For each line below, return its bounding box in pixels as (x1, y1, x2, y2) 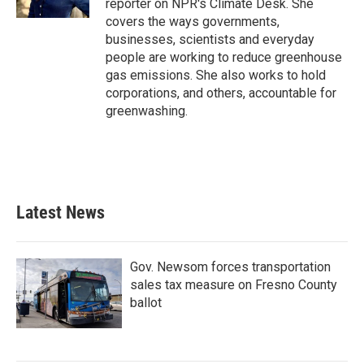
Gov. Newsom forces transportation (130, 259, 331, 275)
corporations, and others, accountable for (106, 85, 336, 101)
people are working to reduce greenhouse (106, 50, 342, 65)
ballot (130, 295, 162, 310)
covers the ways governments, (106, 14, 279, 29)
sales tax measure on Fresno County (130, 277, 337, 292)
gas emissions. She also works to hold (106, 67, 326, 83)
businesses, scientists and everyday (106, 32, 314, 47)
